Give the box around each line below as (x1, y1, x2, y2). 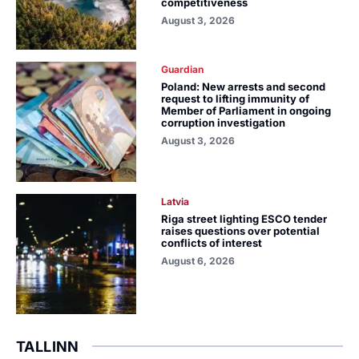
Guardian (161, 63, 204, 75)
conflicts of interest (161, 236, 263, 249)
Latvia (161, 196, 190, 208)
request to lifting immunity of (161, 92, 310, 105)
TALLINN (16, 338, 79, 355)
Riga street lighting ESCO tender (161, 212, 328, 225)
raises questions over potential (161, 224, 321, 237)
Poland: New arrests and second (161, 80, 326, 93)
